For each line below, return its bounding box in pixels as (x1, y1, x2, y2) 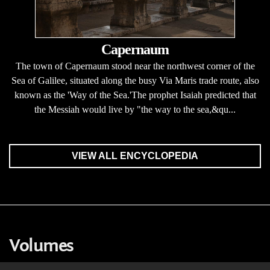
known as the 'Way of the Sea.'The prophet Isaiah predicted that (14, 90, 256, 100)
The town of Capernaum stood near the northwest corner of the (15, 61, 255, 71)
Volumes (9, 236, 74, 256)
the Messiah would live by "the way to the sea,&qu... (34, 104, 236, 115)
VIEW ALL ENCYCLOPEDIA (72, 151, 198, 161)
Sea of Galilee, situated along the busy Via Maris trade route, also (11, 75, 259, 86)
